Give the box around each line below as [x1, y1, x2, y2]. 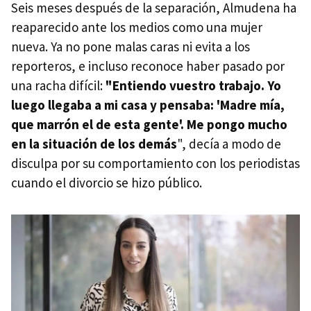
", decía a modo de [177, 135, 281, 153]
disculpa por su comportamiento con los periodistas [11, 155, 300, 172]
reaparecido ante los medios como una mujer [11, 19, 262, 36]
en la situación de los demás [11, 135, 177, 153]
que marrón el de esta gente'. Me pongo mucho [11, 116, 287, 133]
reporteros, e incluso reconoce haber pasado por [11, 58, 285, 75]
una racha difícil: [11, 77, 106, 94]
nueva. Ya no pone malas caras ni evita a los [11, 38, 250, 56]
